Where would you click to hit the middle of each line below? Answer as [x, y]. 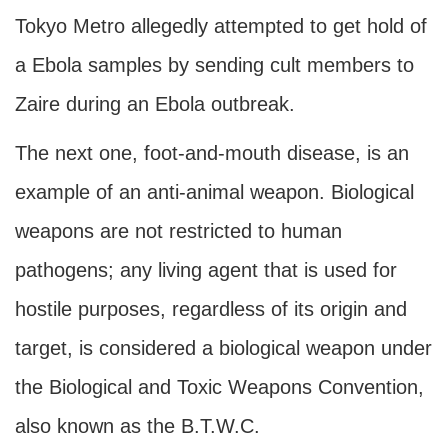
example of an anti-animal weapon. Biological [214, 192]
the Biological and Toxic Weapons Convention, [219, 387]
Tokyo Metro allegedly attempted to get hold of [221, 26]
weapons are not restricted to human [178, 231]
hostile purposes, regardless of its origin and [211, 309]
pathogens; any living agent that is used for [206, 270]
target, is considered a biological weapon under [223, 348]
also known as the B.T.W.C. [137, 426]
